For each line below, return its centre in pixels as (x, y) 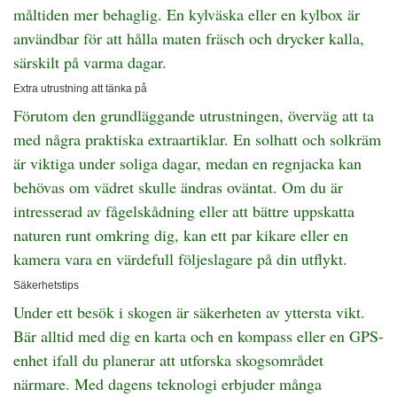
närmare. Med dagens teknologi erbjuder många (167, 384)
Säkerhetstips (46, 285)
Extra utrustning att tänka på (80, 89)
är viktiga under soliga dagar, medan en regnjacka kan (187, 163)
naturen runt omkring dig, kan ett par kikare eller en (181, 235)
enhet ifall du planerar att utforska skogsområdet (168, 360)
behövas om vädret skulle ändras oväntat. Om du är (178, 187)
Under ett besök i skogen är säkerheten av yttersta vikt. (189, 312)
